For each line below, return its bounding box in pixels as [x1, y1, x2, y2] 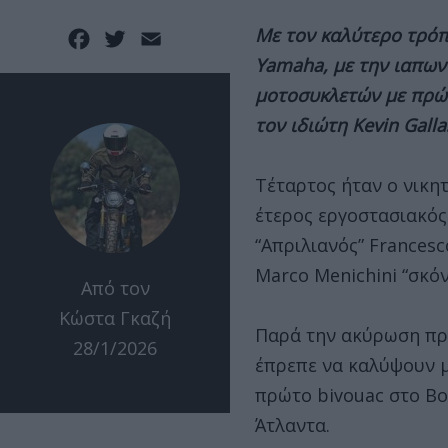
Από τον [80, 276, 150, 301]
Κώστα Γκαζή [59, 306, 171, 331]
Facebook [93, 25, 176, 50]
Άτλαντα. [255, 413, 330, 438]
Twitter [129, 25, 194, 50]
